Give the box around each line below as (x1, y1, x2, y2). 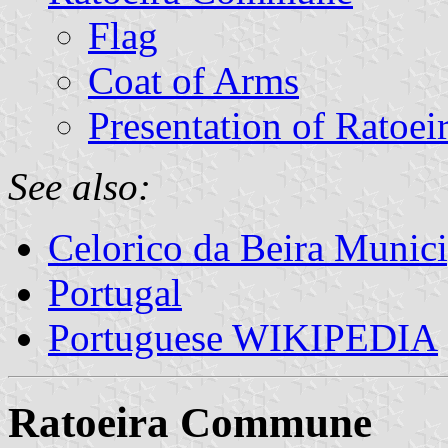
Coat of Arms (88, 58, 299, 102)
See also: (8, 164, 151, 208)
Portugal (48, 270, 182, 314)
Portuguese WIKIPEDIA (48, 315, 438, 359)
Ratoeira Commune (8, 398, 372, 446)
